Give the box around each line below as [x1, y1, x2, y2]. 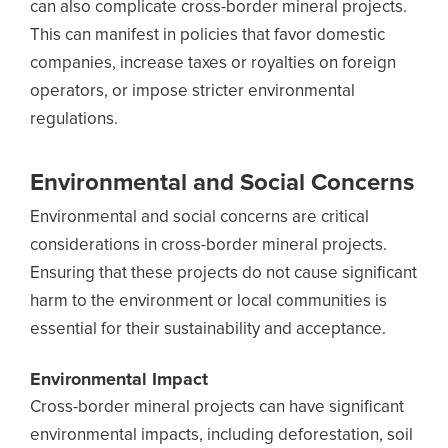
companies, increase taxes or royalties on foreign [30, 55, 396, 72]
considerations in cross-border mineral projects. [30, 237, 387, 254]
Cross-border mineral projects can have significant [30, 399, 404, 416]
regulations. [30, 111, 118, 128]
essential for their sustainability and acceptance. [30, 321, 386, 338]
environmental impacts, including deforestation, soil [30, 427, 413, 444]
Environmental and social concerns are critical [30, 209, 369, 226]
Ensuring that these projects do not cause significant [30, 265, 417, 282]
